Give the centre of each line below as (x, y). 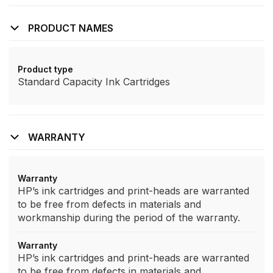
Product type (45, 69)
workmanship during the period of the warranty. (129, 218)
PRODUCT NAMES (71, 28)
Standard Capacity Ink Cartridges (94, 82)
